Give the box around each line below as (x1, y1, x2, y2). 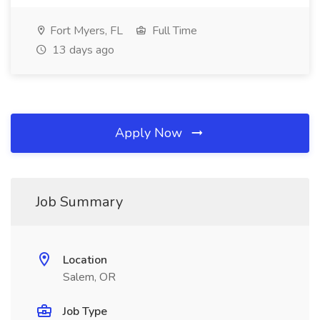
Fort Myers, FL (47, 23, 123, 39)
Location (63, 252, 107, 268)
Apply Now (115, 124, 186, 141)
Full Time (149, 23, 197, 39)
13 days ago (49, 42, 114, 58)
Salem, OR (63, 269, 116, 285)
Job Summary (36, 192, 123, 211)
